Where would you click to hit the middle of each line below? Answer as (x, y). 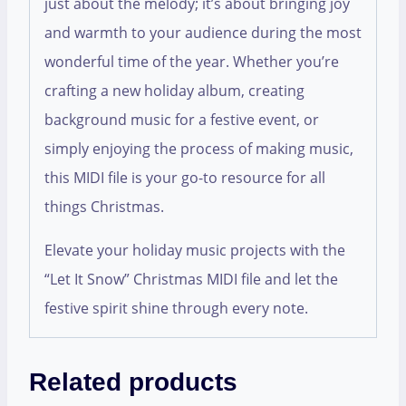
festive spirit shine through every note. (176, 309)
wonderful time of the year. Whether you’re (192, 62)
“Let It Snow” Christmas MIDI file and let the (191, 280)
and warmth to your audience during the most (203, 33)
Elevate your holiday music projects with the (195, 251)
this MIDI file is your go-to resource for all (185, 178)
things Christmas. (104, 207)
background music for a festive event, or (182, 120)
